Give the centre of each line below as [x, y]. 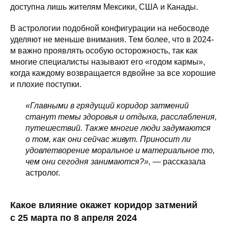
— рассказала [178, 161]
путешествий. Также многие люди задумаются [118, 128]
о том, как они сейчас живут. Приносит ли [108, 139]
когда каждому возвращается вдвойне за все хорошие [113, 73]
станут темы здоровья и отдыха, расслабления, [121, 117]
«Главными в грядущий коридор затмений [107, 105]
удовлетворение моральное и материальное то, [120, 150]
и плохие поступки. [46, 84]
